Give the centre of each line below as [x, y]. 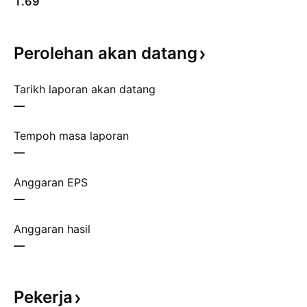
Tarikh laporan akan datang [85, 89]
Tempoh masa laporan [71, 136]
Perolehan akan [77, 53]
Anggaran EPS [51, 182]
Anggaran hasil [52, 229]
